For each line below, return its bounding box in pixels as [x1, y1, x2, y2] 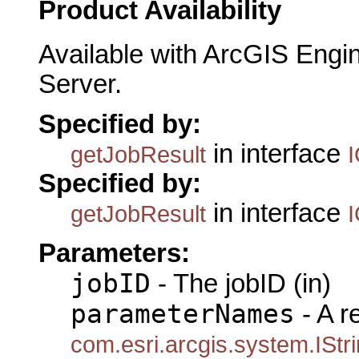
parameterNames [71, 299, 295, 330]
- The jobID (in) [151, 269, 331, 299]
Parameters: [38, 239, 190, 268]
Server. [38, 69, 122, 99]
